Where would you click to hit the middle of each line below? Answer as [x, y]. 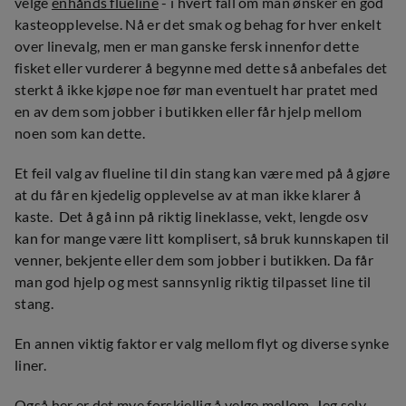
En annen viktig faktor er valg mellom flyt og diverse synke [202, 344]
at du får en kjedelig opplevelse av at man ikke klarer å [188, 195]
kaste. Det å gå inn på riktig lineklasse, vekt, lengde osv [191, 217]
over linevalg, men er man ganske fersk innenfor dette [187, 47]
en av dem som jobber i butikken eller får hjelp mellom [188, 112]
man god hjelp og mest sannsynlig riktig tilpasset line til [193, 282]
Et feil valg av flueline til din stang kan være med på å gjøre [202, 174]
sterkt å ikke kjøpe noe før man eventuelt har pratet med [196, 90]
